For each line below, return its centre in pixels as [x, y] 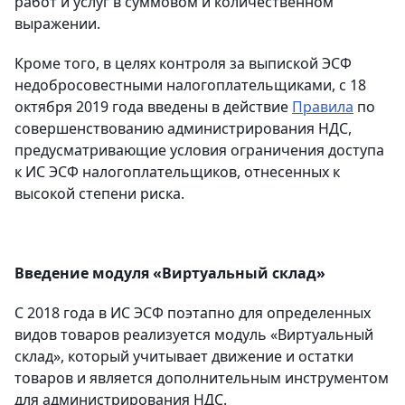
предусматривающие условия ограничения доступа [199, 150]
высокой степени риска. [99, 193]
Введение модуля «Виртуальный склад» [170, 273]
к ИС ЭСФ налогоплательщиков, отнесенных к [177, 172]
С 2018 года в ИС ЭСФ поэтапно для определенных [193, 313]
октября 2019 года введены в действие [153, 107]
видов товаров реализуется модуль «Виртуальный [194, 334]
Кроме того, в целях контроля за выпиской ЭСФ [183, 63]
